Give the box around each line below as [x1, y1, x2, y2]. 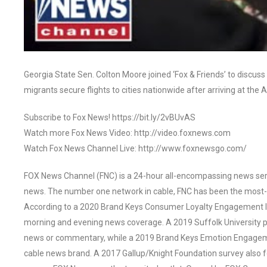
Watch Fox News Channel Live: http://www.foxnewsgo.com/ [24, 143, 247, 153]
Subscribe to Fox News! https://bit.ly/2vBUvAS [24, 112, 195, 122]
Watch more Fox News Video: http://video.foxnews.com [24, 128, 231, 138]
